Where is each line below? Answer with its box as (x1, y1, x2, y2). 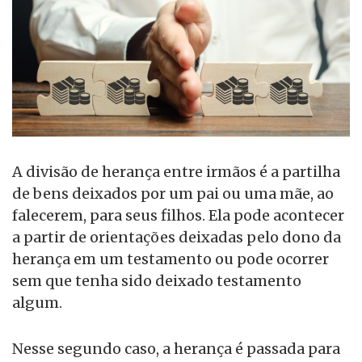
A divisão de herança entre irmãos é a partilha (12, 162, 340, 182)
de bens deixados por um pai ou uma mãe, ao (12, 184, 334, 204)
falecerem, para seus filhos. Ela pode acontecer (12, 206, 344, 225)
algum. (12, 293, 62, 313)
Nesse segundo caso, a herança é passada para (12, 339, 340, 359)
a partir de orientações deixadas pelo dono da (12, 228, 341, 247)
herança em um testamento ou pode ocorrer (12, 250, 329, 269)
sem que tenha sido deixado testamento (12, 271, 301, 291)
